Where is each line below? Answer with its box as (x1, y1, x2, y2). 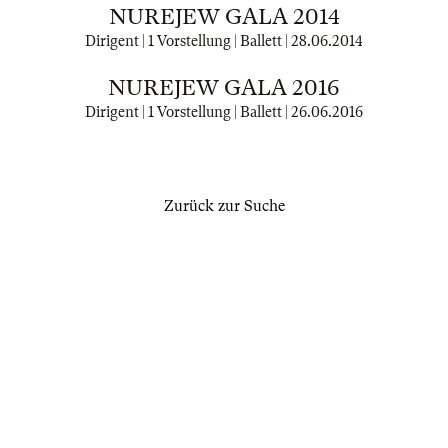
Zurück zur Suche (163, 197, 285, 215)
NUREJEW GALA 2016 (108, 75, 340, 100)
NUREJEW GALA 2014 (109, 4, 339, 29)
